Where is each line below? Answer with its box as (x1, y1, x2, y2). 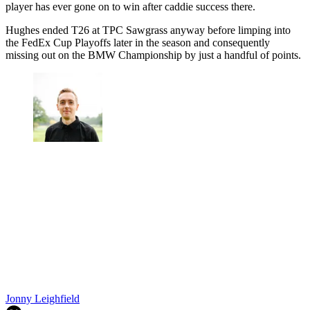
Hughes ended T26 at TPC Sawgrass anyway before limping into (6, 24, 291, 36)
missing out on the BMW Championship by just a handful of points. (6, 48, 301, 61)
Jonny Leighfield (6, 292, 80, 304)
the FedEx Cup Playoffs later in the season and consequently (6, 36, 270, 48)
